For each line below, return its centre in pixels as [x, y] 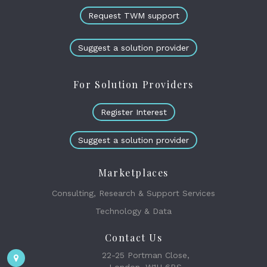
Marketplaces [133, 173]
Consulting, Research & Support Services [133, 193]
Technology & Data [133, 211]
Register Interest [133, 112]
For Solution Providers [133, 84]
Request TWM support [133, 15]
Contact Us [133, 237]
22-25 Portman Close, [145, 255]
